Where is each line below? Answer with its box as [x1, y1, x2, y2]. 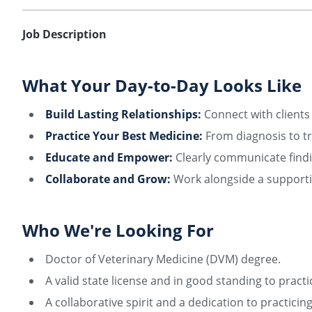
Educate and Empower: [45, 150, 173, 165]
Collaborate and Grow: [45, 171, 171, 187]
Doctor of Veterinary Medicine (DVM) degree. [45, 251, 281, 267]
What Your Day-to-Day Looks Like [22, 74, 302, 97]
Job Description [22, 26, 107, 42]
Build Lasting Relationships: [45, 107, 201, 122]
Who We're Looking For [22, 219, 214, 242]
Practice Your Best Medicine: [45, 128, 203, 143]
